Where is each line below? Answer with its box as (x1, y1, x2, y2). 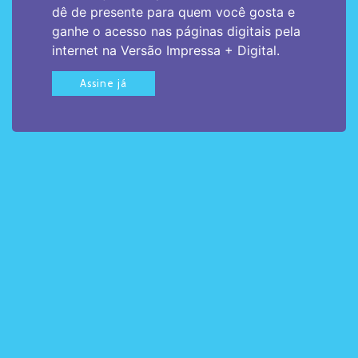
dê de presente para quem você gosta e (52, 4, 295, 21)
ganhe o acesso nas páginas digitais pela (52, 23, 300, 40)
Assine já (80, 78, 127, 90)
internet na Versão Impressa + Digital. (52, 42, 280, 59)
